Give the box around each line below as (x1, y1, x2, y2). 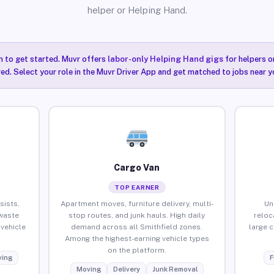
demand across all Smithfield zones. (71, 222, 203, 231)
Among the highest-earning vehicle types (64, 234, 209, 243)
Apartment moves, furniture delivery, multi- (60, 199, 213, 208)
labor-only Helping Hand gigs (107, 54, 223, 64)
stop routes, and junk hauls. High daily (68, 210, 206, 220)
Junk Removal (152, 265, 198, 273)
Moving (76, 265, 101, 273)
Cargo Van (114, 162, 160, 172)
